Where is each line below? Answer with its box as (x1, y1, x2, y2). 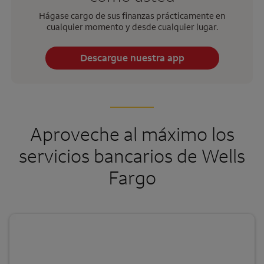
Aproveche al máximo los (29, 121, 235, 146)
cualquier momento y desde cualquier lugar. (46, 21, 218, 33)
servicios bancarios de (19, 143, 202, 168)
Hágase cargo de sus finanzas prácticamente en (39, 10, 225, 22)
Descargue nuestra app (80, 51, 184, 65)
